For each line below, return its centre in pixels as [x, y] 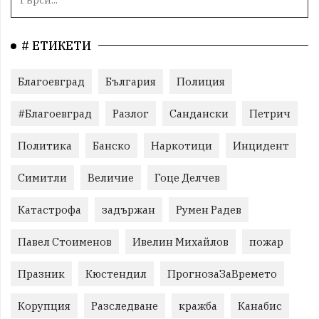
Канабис [260, 306]
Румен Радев [209, 210]
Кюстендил [116, 274]
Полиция [201, 82]
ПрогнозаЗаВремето [222, 274]
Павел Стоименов [65, 242]
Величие [111, 178]
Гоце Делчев [187, 178]
